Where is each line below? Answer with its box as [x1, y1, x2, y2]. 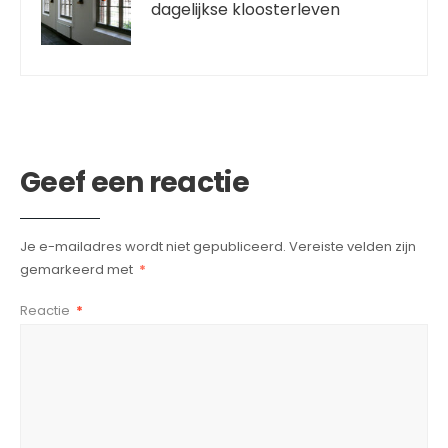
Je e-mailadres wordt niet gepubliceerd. [20, 237, 286, 257]
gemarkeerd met [20, 260, 136, 280]
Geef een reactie [20, 163, 249, 203]
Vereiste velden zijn [289, 237, 416, 257]
